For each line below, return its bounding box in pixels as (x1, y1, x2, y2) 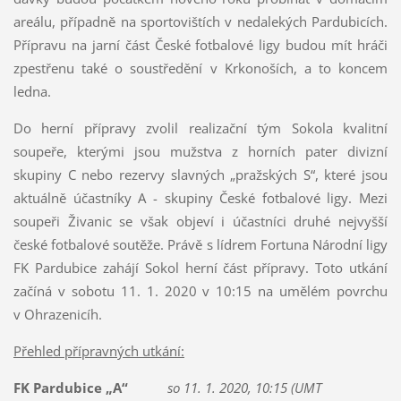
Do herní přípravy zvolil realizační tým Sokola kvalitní (13, 119, 388, 138)
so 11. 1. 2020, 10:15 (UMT (159, 379, 321, 397)
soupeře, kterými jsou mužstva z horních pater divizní (13, 142, 388, 161)
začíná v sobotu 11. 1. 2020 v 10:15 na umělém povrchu (13, 282, 388, 301)
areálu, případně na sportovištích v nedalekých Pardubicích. (13, 13, 388, 31)
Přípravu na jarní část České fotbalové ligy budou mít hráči (13, 36, 388, 55)
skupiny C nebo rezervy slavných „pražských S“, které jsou (13, 166, 388, 184)
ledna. (13, 82, 51, 101)
